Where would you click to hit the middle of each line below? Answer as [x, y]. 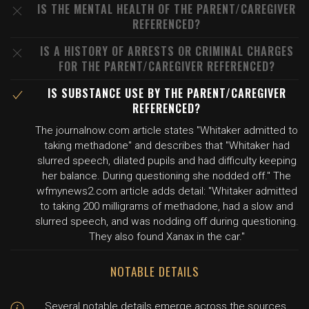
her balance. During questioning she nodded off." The [167, 176]
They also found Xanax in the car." [167, 237]
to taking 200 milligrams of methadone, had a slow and [167, 206]
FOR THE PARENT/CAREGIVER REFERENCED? [167, 66]
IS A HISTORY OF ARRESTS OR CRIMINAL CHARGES [167, 51]
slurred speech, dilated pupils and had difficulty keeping [167, 161]
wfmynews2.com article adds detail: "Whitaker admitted [167, 191]
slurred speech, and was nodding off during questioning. [167, 221]
